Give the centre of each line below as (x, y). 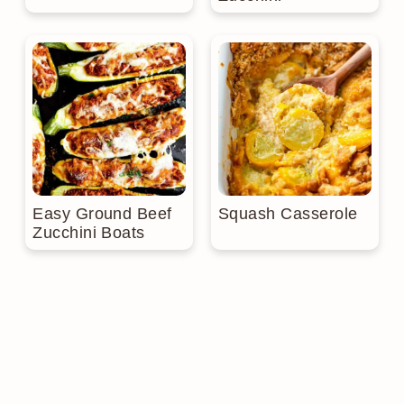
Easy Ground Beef (102, 214)
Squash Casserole (288, 214)
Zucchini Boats (89, 233)
